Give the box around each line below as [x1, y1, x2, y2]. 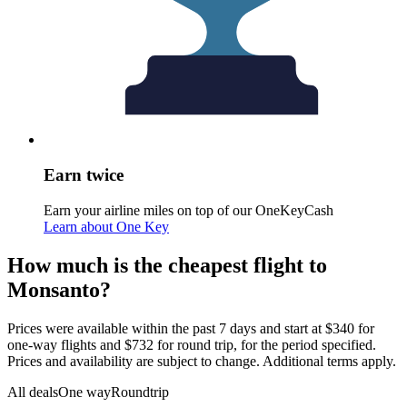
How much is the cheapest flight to [7, 253, 327, 277]
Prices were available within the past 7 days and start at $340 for [7, 320, 374, 336]
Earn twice [44, 165, 124, 185]
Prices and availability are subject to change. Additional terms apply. [7, 352, 396, 369]
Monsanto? [7, 277, 111, 302]
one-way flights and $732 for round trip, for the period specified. [7, 336, 376, 352]
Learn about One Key [44, 218, 169, 234]
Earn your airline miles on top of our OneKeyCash [44, 202, 333, 218]
